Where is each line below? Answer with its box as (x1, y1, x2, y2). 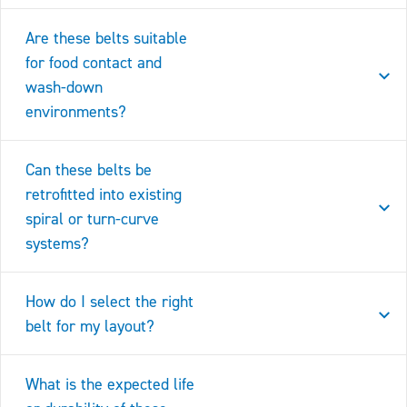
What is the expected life (25, 374, 194, 394)
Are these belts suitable (25, 28, 187, 48)
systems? (25, 233, 89, 253)
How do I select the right (25, 292, 194, 312)
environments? (25, 102, 126, 122)
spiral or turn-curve (25, 209, 159, 229)
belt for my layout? (25, 316, 154, 336)
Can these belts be (25, 160, 152, 180)
